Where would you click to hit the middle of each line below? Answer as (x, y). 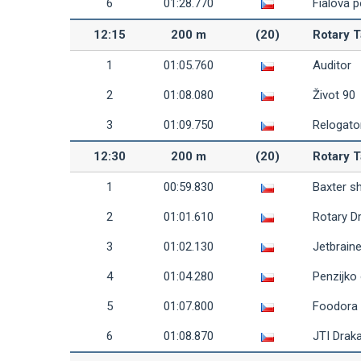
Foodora (335, 306)
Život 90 (334, 95)
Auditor (332, 65)
